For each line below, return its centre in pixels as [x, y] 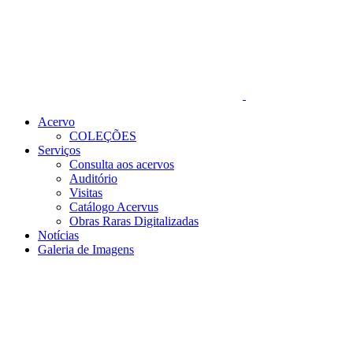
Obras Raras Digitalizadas [134, 221]
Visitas [86, 193]
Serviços [59, 150]
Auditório [93, 178]
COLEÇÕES [103, 136]
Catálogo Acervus [114, 207]
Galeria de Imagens [86, 249]
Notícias [58, 235]
